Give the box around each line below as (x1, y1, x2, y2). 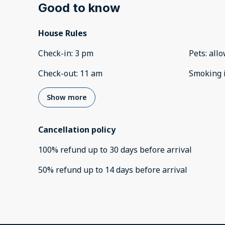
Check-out (38, 68, 76, 79)
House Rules (38, 28, 87, 39)
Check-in (38, 48, 71, 59)
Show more (47, 92, 87, 102)
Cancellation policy (38, 124, 116, 136)
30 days (109, 144, 138, 156)
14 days (105, 164, 133, 176)
